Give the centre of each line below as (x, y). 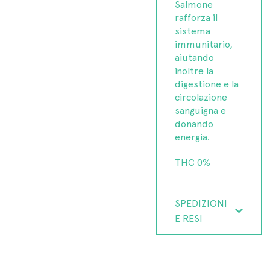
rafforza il (196, 17)
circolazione (201, 96)
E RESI (189, 218)
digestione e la (207, 83)
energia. (193, 136)
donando (194, 123)
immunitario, (204, 43)
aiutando (195, 57)
